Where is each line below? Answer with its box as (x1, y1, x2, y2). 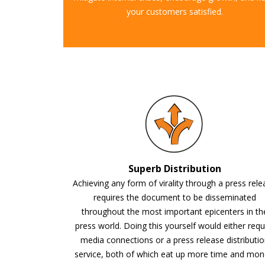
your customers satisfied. (126, 6, 223, 17)
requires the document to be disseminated (93, 192, 256, 203)
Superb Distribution (128, 162, 221, 175)
